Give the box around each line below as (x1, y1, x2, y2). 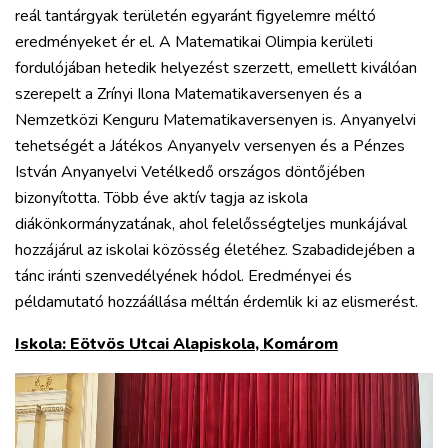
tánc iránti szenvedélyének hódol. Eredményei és (15, 264, 352, 287)
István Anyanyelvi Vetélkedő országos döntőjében (15, 160, 365, 183)
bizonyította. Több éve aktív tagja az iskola (15, 186, 308, 209)
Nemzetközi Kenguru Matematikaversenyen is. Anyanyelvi (15, 108, 416, 131)
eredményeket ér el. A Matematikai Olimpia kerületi (15, 30, 373, 53)
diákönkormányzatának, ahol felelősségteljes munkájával (15, 212, 407, 235)
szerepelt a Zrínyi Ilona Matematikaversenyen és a (15, 82, 362, 105)
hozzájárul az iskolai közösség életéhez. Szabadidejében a (15, 238, 415, 261)
